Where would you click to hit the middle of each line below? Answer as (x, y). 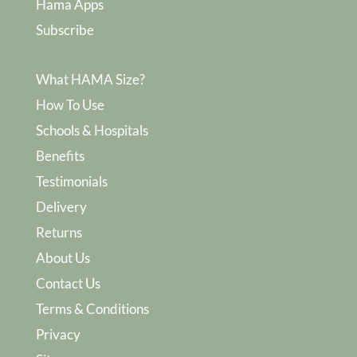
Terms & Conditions (92, 308)
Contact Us (68, 283)
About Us (63, 257)
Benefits (60, 155)
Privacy (58, 334)
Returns (59, 232)
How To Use (70, 104)
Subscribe (65, 29)
